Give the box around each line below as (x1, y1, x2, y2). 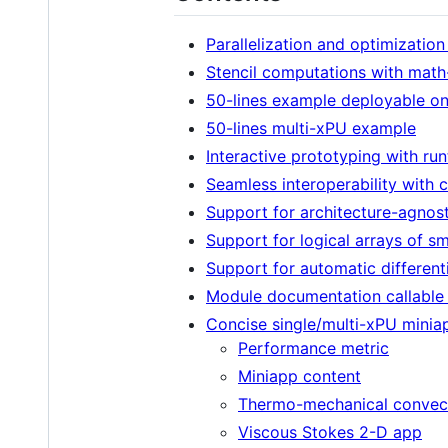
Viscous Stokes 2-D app (238, 421, 422, 442)
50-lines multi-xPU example (206, 117, 416, 138)
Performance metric (238, 337, 389, 358)
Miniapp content (238, 365, 361, 386)
